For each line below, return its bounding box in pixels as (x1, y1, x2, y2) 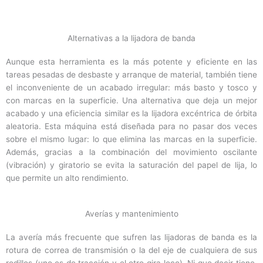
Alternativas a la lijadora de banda (68, 33, 195, 43)
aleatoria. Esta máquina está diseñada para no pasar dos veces (6, 121, 257, 131)
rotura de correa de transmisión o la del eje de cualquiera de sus (6, 245, 257, 255)
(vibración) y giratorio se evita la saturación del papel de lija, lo (6, 160, 257, 170)
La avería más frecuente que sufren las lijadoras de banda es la (6, 232, 257, 242)
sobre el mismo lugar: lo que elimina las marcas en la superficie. (6, 134, 257, 144)
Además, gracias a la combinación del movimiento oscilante (6, 147, 257, 157)
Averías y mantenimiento (85, 208, 178, 218)
